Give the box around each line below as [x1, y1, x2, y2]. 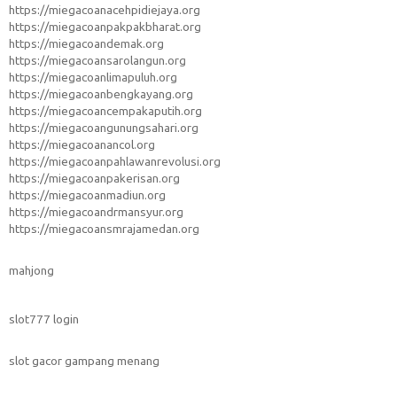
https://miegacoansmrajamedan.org [9, 222, 199, 237]
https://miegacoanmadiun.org [9, 188, 166, 203]
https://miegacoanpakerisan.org [9, 171, 180, 186]
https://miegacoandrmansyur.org [9, 205, 183, 220]
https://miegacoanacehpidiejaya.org [9, 3, 200, 18]
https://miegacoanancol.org [9, 137, 155, 152]
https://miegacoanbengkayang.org [9, 87, 193, 102]
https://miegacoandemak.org [9, 36, 164, 51]
